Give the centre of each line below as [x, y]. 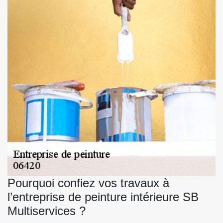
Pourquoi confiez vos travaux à [88, 183]
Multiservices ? [47, 211]
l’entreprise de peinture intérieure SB [103, 197]
